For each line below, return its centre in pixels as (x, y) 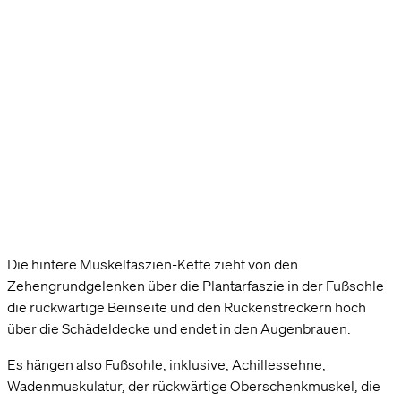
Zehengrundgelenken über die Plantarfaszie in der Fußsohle (196, 285)
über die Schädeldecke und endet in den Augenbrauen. (179, 328)
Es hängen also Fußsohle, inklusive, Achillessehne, (166, 364)
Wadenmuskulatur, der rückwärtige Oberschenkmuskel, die (194, 385)
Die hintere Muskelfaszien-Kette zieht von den (153, 264)
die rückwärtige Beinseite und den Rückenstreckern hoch (187, 307)
